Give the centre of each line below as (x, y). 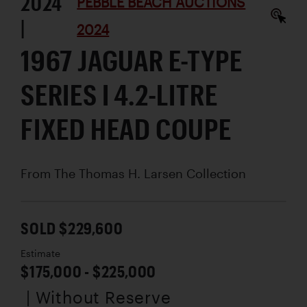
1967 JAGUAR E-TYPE (132, 60)
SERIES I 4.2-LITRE (119, 94)
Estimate (40, 253)
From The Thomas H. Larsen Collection (133, 173)
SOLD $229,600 (72, 228)
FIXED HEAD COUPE (126, 128)
